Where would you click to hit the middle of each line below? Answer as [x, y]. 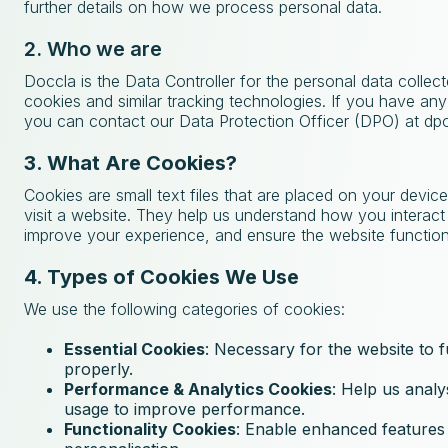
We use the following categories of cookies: [184, 309]
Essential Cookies [134, 349]
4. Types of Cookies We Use [161, 277]
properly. [98, 369]
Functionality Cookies [150, 429]
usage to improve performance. [184, 409]
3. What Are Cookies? [130, 163]
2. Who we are [93, 49]
